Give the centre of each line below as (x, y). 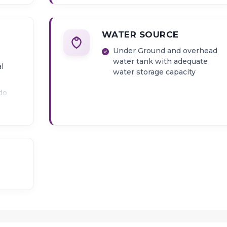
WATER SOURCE (140, 35)
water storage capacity (154, 72)
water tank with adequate (160, 62)
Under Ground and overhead (165, 51)
